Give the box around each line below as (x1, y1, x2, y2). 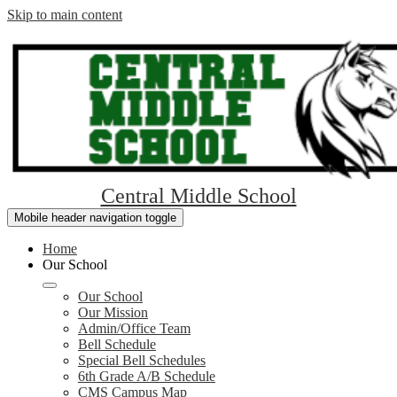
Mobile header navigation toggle (14, 211, 176, 224)
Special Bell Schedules (78, 353, 206, 368)
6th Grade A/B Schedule (78, 369, 215, 384)
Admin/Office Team (78, 321, 191, 336)
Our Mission (78, 305, 148, 320)
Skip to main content (7, 7, 122, 22)
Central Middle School (100, 184, 297, 207)
